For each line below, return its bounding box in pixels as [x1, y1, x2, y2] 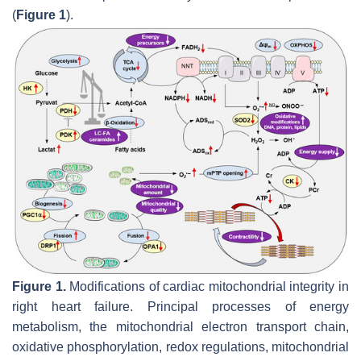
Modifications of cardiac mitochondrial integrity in [65, 279, 350, 293]
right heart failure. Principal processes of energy [12, 299, 349, 313]
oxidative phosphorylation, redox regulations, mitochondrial [12, 339, 349, 354]
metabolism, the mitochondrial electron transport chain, [12, 319, 349, 334]
